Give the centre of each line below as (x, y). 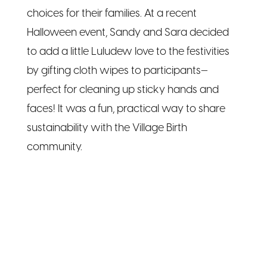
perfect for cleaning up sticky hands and (122, 90)
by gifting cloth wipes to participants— (117, 71)
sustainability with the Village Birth (107, 128)
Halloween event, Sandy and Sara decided (128, 33)
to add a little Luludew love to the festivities (128, 52)
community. (54, 147)
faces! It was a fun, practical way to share (126, 109)
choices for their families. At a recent (111, 14)
